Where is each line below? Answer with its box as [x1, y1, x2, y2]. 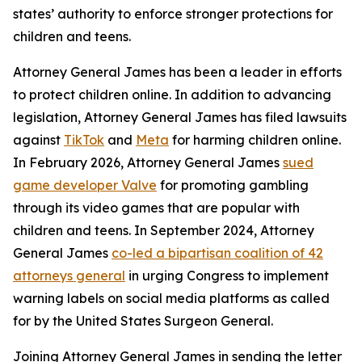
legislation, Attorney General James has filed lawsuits [13, 109, 347, 125]
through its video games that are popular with [13, 200, 300, 216]
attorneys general [13, 267, 125, 284]
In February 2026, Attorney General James [13, 154, 283, 170]
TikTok [64, 132, 104, 148]
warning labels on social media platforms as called [13, 290, 330, 306]
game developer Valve [13, 177, 157, 193]
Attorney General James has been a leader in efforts [13, 64, 342, 80]
